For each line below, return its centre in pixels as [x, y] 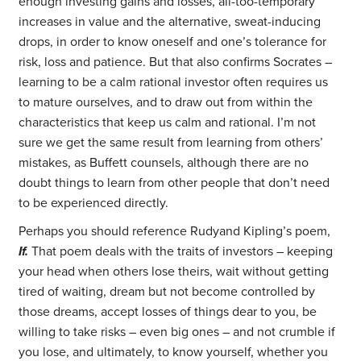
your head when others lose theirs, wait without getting [174, 272]
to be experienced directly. [94, 203]
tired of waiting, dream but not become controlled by [167, 292]
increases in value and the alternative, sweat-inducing [170, 22]
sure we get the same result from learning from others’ [171, 143]
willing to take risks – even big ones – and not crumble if [177, 332]
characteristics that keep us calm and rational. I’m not [168, 123]
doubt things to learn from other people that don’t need [174, 183]
